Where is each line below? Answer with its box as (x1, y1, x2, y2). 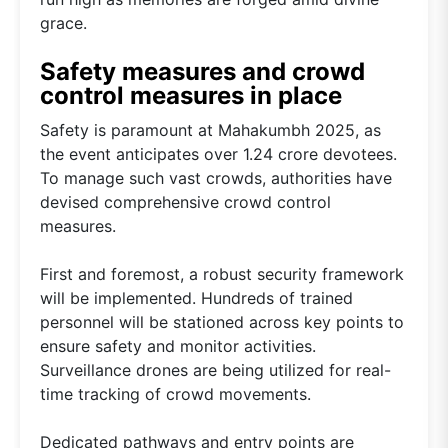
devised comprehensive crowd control (40, 192, 331, 213)
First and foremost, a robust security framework (40, 264, 404, 285)
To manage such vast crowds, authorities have (40, 168, 392, 189)
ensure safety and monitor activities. (40, 336, 316, 357)
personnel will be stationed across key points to (40, 312, 404, 333)
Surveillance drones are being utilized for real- (40, 360, 391, 381)
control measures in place (40, 81, 342, 111)
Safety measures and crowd (40, 57, 365, 87)
